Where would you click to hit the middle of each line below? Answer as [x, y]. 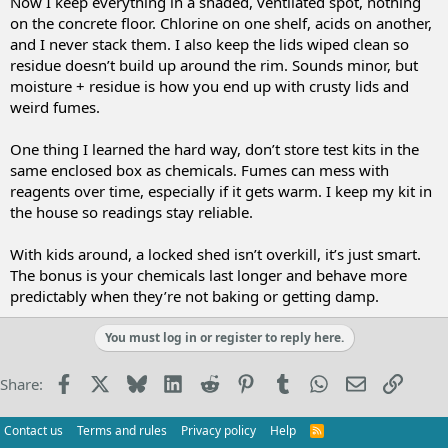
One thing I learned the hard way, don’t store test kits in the [214, 148]
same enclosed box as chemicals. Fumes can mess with [199, 169]
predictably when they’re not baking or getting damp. [194, 295]
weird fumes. [55, 106]
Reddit [240, 381]
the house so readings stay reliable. [131, 211]
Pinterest [286, 381]
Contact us [33, 430]
